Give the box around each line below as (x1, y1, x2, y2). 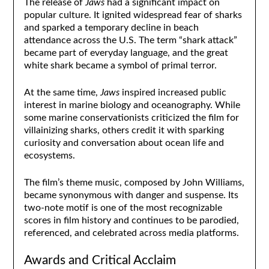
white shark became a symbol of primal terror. (23, 60, 217, 70)
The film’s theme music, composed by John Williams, (23, 178, 244, 188)
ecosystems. (23, 150, 75, 160)
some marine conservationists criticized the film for (23, 112, 239, 122)
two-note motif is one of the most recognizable (23, 203, 222, 213)
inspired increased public (119, 87, 226, 97)
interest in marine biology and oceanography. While (23, 100, 240, 110)
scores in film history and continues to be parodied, (23, 216, 239, 226)
